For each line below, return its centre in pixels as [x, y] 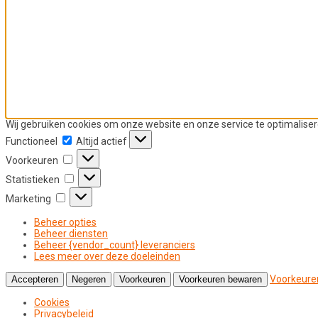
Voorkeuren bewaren [220, 279]
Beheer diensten [71, 233]
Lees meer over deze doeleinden [107, 256]
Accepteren [35, 279]
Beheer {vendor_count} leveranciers [115, 245]
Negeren [89, 279]
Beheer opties [65, 222]
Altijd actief [103, 141]
